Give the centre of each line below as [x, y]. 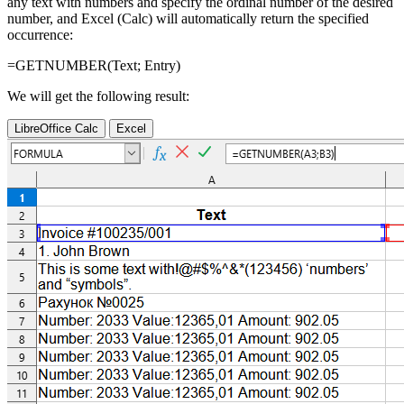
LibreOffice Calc [56, 129]
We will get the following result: [98, 96]
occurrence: [40, 35]
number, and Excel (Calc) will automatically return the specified [188, 19]
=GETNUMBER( [60, 66]
